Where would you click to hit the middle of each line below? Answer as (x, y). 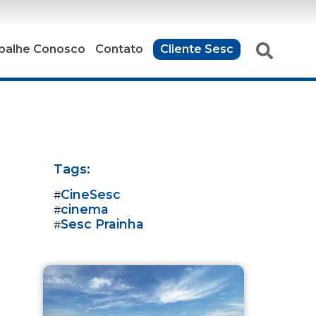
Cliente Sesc (197, 49)
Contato (120, 49)
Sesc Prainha (102, 224)
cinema (85, 209)
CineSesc (91, 194)
